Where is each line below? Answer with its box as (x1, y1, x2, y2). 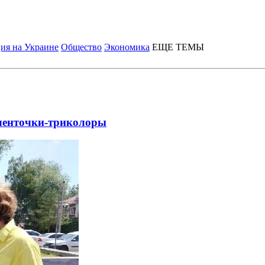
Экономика (104, 42, 150, 52)
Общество (61, 42, 102, 52)
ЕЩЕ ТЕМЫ (152, 42, 204, 52)
